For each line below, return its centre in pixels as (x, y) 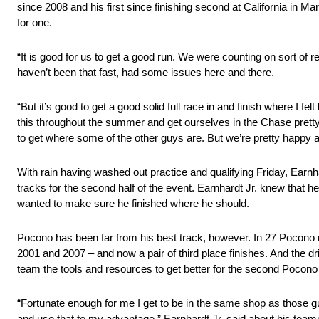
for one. (35, 23)
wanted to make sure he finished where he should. (133, 204)
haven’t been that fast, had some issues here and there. (146, 73)
